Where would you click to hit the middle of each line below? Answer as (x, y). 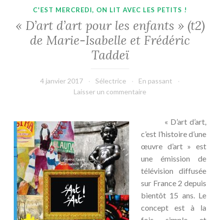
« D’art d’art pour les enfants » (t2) (110, 25)
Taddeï (110, 55)
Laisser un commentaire (110, 91)
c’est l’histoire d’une (174, 134)
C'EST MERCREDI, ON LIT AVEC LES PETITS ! (110, 10)
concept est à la (174, 207)
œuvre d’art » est (174, 146)
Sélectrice (111, 81)
